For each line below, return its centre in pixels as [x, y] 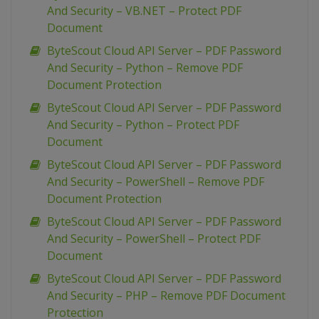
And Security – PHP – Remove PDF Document [166, 296]
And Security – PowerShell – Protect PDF [154, 239]
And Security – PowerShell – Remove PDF [156, 182]
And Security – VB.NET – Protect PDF [144, 11]
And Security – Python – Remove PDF [145, 68]
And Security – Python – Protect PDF [143, 125]
